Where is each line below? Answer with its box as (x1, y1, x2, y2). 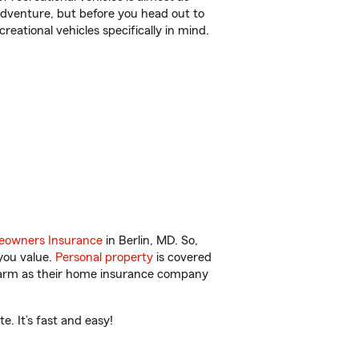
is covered (153, 251, 212, 264)
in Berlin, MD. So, (103, 234, 198, 247)
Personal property (55, 251, 153, 264)
